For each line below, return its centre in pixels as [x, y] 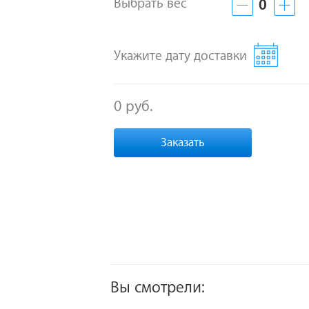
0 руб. [133, 107]
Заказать [183, 143]
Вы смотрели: [158, 288]
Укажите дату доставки [180, 56]
